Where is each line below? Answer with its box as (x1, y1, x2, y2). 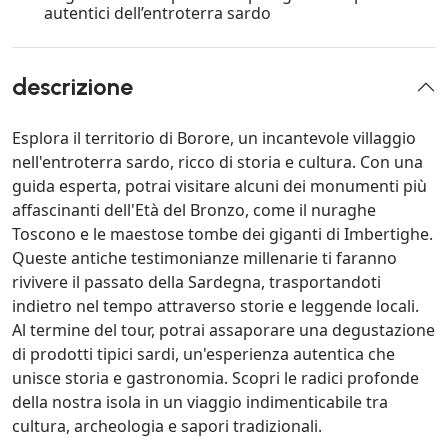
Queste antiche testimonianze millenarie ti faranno (12, 247, 397, 270)
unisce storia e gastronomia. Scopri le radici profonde (12, 367, 419, 390)
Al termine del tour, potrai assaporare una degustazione (12, 319, 435, 342)
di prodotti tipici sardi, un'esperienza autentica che (12, 343, 395, 366)
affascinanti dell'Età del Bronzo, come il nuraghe (12, 199, 376, 222)
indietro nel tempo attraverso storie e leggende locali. (12, 295, 419, 318)
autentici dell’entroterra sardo (44, 2, 271, 25)
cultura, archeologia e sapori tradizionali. (12, 415, 322, 438)
